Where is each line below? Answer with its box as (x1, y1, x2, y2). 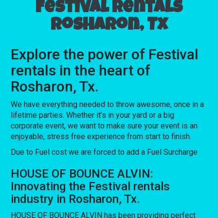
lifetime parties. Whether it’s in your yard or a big (11, 110, 175, 120)
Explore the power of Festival (11, 45, 199, 63)
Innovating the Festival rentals (11, 179, 170, 193)
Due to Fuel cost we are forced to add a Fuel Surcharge (11, 147, 198, 157)
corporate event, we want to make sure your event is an (11, 121, 198, 130)
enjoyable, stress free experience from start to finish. (11, 131, 192, 141)
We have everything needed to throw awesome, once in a (11, 99, 204, 109)
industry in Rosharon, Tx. (11, 192, 141, 206)
